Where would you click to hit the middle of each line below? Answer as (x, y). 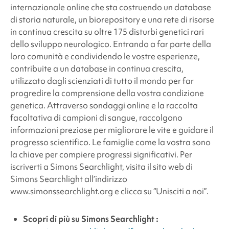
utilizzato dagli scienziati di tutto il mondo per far (102, 81)
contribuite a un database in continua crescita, (97, 69)
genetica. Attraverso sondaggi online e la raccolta (104, 106)
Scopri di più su (52, 219)
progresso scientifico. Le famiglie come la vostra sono (110, 142)
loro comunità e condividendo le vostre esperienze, (105, 56)
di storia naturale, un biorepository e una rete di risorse (112, 20)
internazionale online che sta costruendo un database (110, 7)
